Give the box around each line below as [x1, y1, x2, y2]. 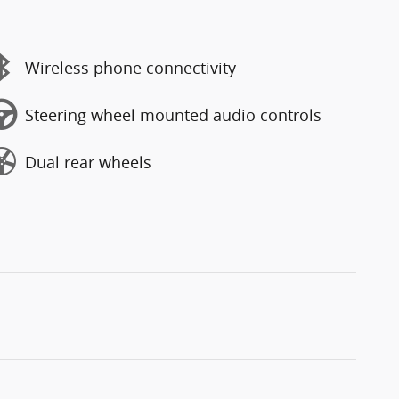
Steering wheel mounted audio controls [25, 103, 322, 126]
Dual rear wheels [25, 151, 151, 173]
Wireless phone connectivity [25, 56, 236, 78]
